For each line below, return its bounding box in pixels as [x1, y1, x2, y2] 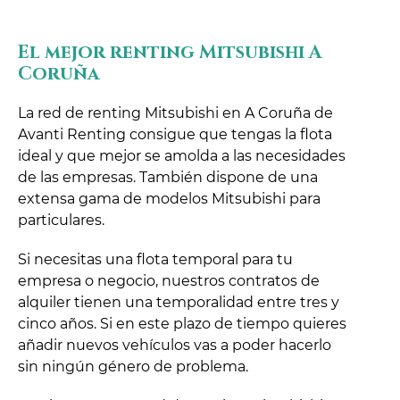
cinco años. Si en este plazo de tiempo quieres [18, 314, 346, 332]
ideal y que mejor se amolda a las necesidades [18, 146, 346, 164]
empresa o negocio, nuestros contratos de [18, 271, 320, 289]
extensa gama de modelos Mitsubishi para [18, 189, 321, 207]
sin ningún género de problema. [18, 357, 248, 375]
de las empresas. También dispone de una [18, 168, 318, 186]
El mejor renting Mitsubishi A [18, 39, 322, 65]
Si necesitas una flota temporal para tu [18, 250, 293, 268]
